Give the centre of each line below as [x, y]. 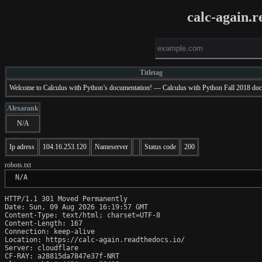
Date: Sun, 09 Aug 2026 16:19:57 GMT [76, 207]
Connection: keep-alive [50, 231]
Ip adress [22, 146]
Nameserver [111, 146]
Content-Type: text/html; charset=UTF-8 [82, 215]
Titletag [151, 72]
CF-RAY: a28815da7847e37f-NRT [62, 256]
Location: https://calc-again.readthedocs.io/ [95, 239]
